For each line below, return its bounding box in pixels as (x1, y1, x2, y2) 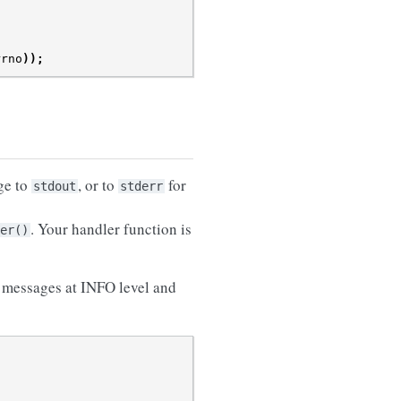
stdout (33, 179, 76, 194)
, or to (78, 175, 118, 196)
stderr (120, 179, 163, 194)
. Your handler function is (30, 218, 192, 240)
